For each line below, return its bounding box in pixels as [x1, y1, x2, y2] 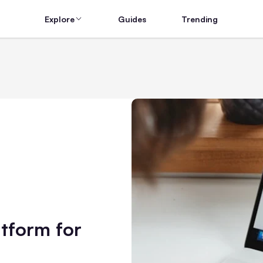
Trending [181, 14, 218, 24]
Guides [118, 14, 147, 24]
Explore [45, 14, 75, 24]
